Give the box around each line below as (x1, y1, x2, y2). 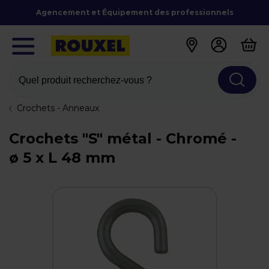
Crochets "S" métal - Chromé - (9, 130, 237, 147)
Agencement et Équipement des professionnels (35, 8, 234, 17)
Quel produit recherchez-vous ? (19, 74, 152, 85)
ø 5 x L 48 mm (9, 149, 115, 166)
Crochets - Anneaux (17, 103, 99, 113)
